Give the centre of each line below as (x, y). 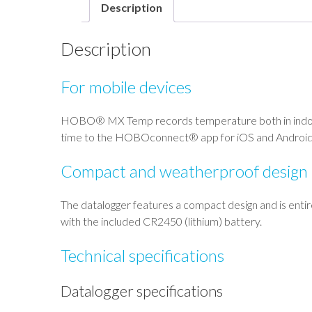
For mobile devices (126, 86)
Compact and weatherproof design (184, 171)
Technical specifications (142, 255)
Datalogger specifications (142, 290)
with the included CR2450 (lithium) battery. (161, 221)
